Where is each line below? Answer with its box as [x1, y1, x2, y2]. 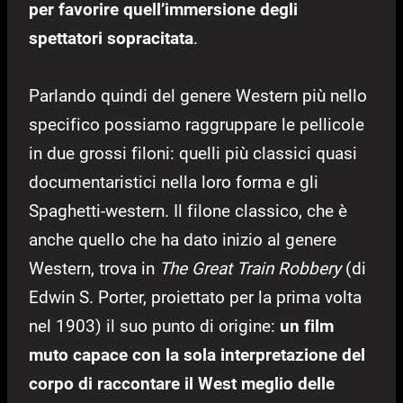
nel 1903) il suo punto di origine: [29, 316, 280, 337]
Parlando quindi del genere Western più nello [29, 85, 367, 107]
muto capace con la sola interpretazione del [29, 345, 365, 366]
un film [280, 316, 334, 337]
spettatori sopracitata [29, 28, 193, 49]
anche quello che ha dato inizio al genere [29, 229, 336, 251]
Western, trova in [29, 258, 159, 280]
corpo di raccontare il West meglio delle [29, 373, 335, 395]
